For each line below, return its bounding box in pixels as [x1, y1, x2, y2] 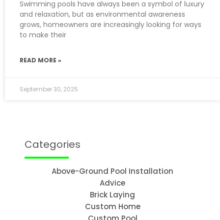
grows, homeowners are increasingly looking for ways [20, 20, 201, 30]
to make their [20, 30, 66, 40]
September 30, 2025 [20, 85, 78, 94]
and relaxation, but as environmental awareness [20, 9, 185, 20]
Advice [100, 178, 125, 189]
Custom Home [84, 201, 140, 212]
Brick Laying [90, 190, 135, 200]
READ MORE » [20, 56, 61, 65]
